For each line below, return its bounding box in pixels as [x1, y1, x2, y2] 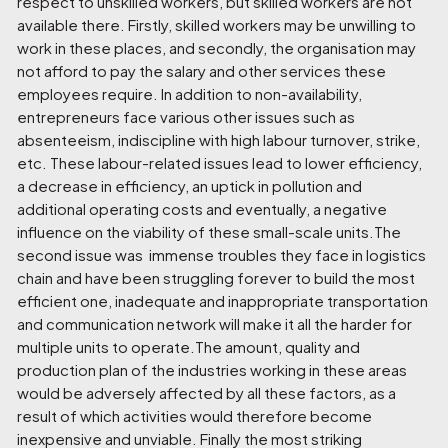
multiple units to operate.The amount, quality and [17, 337, 361, 356]
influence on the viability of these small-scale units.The [17, 222, 402, 241]
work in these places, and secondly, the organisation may [17, 38, 417, 57]
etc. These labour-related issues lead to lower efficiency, [17, 153, 423, 172]
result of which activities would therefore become [17, 406, 373, 425]
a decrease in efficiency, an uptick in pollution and [17, 176, 363, 195]
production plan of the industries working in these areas [17, 360, 408, 379]
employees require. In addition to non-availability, [17, 84, 363, 103]
